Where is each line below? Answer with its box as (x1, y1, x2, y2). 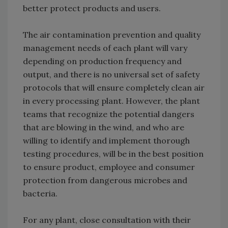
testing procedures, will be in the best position (23, 149, 204, 159)
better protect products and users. (23, 3, 161, 14)
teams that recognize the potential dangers (23, 109, 194, 120)
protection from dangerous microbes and (23, 175, 187, 186)
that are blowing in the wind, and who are (23, 122, 184, 133)
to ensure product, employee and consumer (23, 162, 195, 173)
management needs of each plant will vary (23, 43, 187, 53)
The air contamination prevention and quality (23, 30, 201, 40)
